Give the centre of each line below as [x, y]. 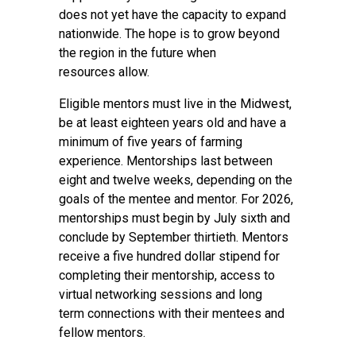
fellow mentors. [104, 333]
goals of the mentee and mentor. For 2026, [176, 199]
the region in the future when [137, 53]
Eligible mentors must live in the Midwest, [175, 104]
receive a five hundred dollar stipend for [169, 256]
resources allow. [106, 72]
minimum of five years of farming [151, 142]
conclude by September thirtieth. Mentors [174, 237]
